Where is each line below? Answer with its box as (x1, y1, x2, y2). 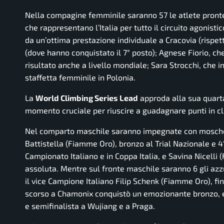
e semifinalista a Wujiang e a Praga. (25, 201, 155, 211)
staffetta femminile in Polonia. (25, 72, 135, 82)
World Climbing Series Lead (35, 93, 138, 103)
